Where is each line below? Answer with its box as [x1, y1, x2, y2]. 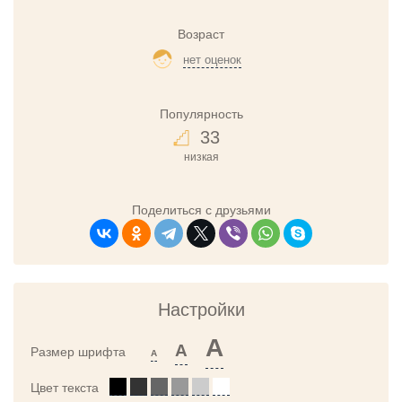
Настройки [157, 299, 245, 319]
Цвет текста [31, 380, 109, 395]
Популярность [159, 106, 243, 121]
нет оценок [182, 53, 241, 66]
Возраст [178, 27, 224, 41]
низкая [183, 150, 219, 163]
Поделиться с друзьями [131, 202, 271, 217]
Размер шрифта [31, 344, 151, 359]
